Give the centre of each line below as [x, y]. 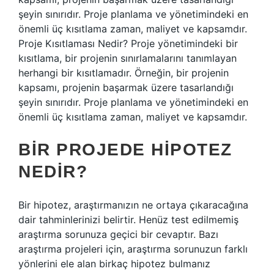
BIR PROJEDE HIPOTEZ [125, 150]
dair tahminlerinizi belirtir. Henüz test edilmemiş [128, 220]
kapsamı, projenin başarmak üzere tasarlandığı [126, 87]
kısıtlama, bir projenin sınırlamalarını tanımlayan [128, 58]
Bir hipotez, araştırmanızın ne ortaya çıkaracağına [133, 205]
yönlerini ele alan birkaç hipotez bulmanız [114, 264]
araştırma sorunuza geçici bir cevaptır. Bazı [118, 234]
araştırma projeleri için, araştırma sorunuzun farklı [133, 249]
